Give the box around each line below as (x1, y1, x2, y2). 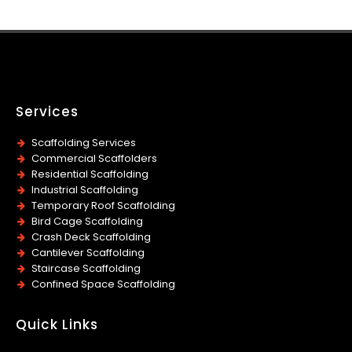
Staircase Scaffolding (31, 261, 141, 277)
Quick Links (16, 315, 98, 335)
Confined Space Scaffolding (31, 277, 175, 292)
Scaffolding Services (31, 135, 136, 151)
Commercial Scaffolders (31, 151, 157, 167)
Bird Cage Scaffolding (31, 214, 143, 229)
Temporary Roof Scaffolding (31, 198, 175, 214)
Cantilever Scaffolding (31, 245, 145, 261)
